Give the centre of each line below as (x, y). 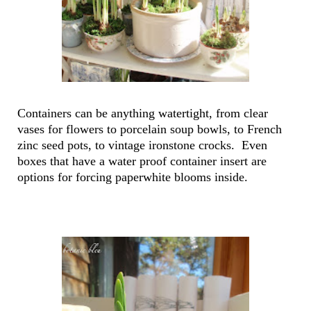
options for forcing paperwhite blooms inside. (134, 177)
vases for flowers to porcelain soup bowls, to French (150, 129)
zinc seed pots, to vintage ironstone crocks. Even (142, 145)
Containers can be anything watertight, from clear (143, 114)
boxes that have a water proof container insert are (142, 161)
